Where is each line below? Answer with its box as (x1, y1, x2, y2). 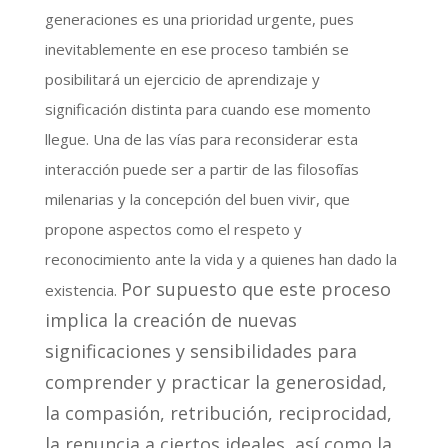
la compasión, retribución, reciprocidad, (44, 400, 392, 425)
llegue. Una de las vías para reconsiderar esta (44, 128, 358, 149)
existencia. (44, 279, 121, 300)
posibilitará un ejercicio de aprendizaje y (44, 68, 320, 89)
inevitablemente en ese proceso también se (44, 38, 349, 59)
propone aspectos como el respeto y (44, 218, 302, 239)
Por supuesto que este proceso (120, 276, 391, 301)
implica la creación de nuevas (44, 307, 297, 332)
